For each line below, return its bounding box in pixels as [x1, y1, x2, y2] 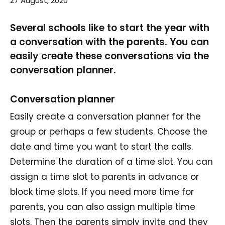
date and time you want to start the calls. [10, 140, 193, 153]
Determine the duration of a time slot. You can [10, 155, 213, 168]
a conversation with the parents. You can [10, 35, 209, 49]
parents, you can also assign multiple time [10, 200, 195, 213]
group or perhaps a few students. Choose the [10, 125, 207, 138]
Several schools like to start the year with [10, 21, 209, 35]
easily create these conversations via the [10, 49, 209, 63]
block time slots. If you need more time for [10, 185, 194, 198]
